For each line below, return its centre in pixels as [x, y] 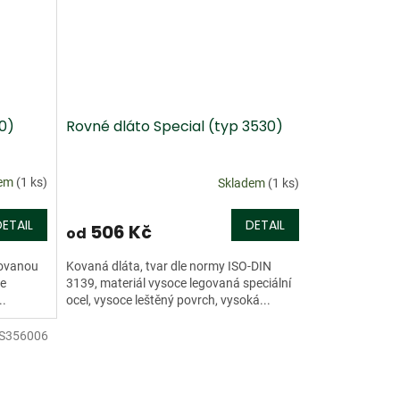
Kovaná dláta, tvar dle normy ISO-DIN [168, 267]
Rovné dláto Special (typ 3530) [174, 127]
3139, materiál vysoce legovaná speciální [178, 283]
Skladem [242, 183]
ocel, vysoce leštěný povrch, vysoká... [168, 300]
